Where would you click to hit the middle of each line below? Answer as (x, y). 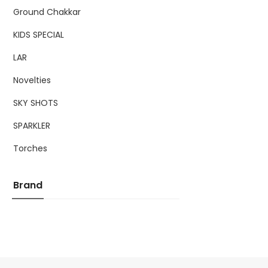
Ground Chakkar (47, 12)
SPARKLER (32, 126)
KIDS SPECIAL (39, 35)
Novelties (32, 80)
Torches (30, 149)
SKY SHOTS (36, 103)
